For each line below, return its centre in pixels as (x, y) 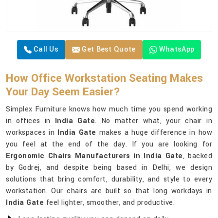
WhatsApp (177, 50)
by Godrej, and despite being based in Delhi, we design (109, 168)
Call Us (45, 50)
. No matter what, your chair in (154, 121)
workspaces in (32, 133)
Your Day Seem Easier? (63, 92)
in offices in (30, 121)
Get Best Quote (108, 50)
